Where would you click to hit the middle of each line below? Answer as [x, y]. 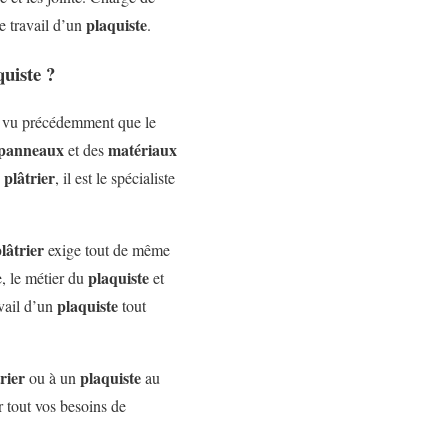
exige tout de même [107, 250]
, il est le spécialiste [115, 178]
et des [86, 150]
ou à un [52, 378]
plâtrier [29, 178]
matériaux [142, 150]
